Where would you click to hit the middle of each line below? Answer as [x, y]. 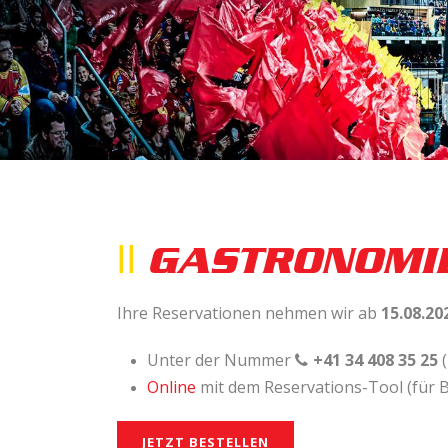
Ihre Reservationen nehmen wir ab [249, 313]
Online [171, 387]
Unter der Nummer [221, 360]
